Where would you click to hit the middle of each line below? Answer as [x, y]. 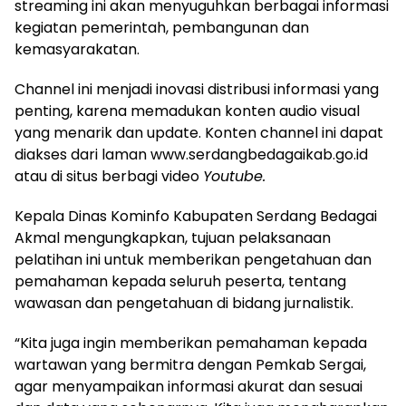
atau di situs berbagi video [109, 176]
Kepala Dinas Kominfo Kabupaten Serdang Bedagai [196, 216]
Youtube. [234, 176]
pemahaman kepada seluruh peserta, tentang [180, 281]
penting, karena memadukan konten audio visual [187, 111]
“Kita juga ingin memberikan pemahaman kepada [191, 343]
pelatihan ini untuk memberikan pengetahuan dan [193, 259]
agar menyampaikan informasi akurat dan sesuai [188, 386]
